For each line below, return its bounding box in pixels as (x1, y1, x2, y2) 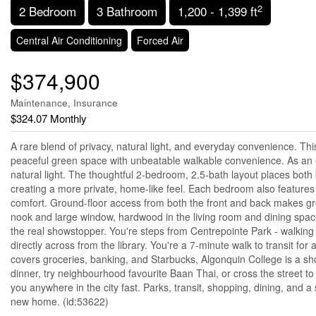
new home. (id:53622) (11, 294, 109, 309)
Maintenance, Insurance (11, 96, 118, 110)
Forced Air (137, 33, 183, 48)
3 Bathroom (97, 2, 157, 20)
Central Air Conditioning (16, 33, 122, 48)
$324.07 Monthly (11, 111, 87, 126)
